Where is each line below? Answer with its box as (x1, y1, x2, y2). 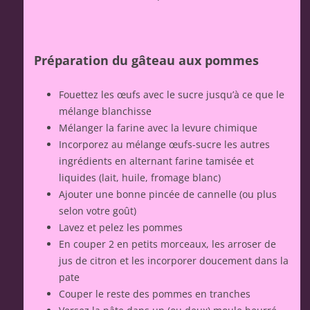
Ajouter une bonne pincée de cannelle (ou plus (59, 187, 277, 201)
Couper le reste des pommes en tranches (59, 286, 250, 300)
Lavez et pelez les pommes (59, 220, 183, 234)
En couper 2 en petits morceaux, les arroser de (59, 237, 276, 250)
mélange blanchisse (59, 104, 152, 118)
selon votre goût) (59, 203, 136, 217)
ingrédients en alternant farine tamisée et (59, 154, 254, 167)
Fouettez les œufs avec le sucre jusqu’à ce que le (59, 87, 284, 101)
